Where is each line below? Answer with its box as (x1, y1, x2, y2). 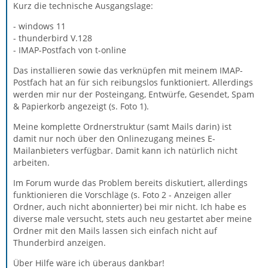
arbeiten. (13, 156, 50, 168)
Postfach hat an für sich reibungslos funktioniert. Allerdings (13, 76, 253, 88)
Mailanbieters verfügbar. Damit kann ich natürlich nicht (13, 144, 237, 156)
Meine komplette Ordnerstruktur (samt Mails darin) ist (13, 120, 232, 132)
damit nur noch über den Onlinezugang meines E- (13, 132, 215, 144)
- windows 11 (13, 20, 66, 32)
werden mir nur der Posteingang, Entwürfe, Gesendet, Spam (13, 88, 254, 100)
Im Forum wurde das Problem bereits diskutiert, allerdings (13, 176, 248, 188)
